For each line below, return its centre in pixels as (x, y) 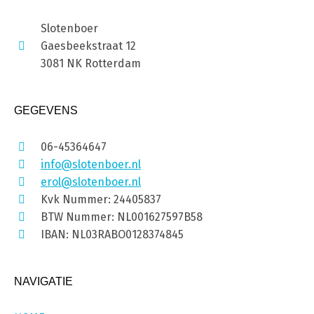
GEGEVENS (46, 110)
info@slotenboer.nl (91, 164)
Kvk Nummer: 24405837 (101, 199)
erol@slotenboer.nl (91, 182)
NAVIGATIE (43, 281)
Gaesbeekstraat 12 (88, 46)
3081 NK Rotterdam (91, 63)
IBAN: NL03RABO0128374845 (112, 234)
